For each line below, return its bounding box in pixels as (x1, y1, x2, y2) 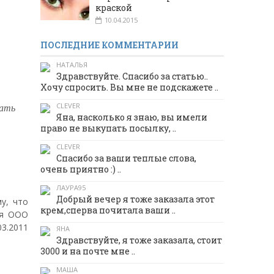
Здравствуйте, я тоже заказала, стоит (56, 234, 222, 246)
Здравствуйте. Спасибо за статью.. (56, 70, 208, 83)
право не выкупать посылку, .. (40, 122, 176, 135)
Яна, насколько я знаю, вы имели (56, 111, 207, 124)
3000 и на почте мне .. (40, 245, 135, 257)
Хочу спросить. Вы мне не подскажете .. (40, 81, 218, 94)
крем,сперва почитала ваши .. (40, 204, 176, 217)
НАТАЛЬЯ (56, 60, 87, 70)
